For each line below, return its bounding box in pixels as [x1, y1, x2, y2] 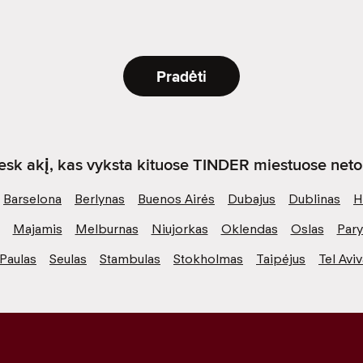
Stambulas [100, 250, 160, 267]
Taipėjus [256, 250, 305, 267]
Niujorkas [151, 220, 208, 237]
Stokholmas [173, 250, 243, 267]
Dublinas [288, 190, 340, 207]
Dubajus [228, 190, 275, 207]
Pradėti [156, 64, 207, 88]
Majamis [12, 220, 62, 237]
